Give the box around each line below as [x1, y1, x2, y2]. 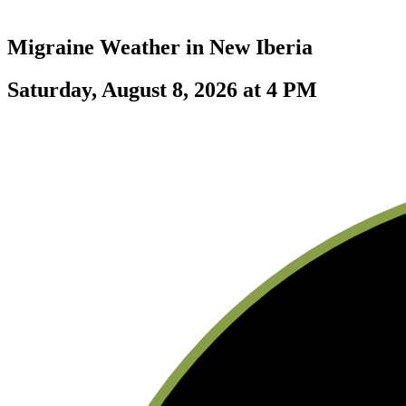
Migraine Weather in [7, 34, 209, 59]
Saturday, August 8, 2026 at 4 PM [7, 77, 317, 101]
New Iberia [209, 34, 313, 59]
